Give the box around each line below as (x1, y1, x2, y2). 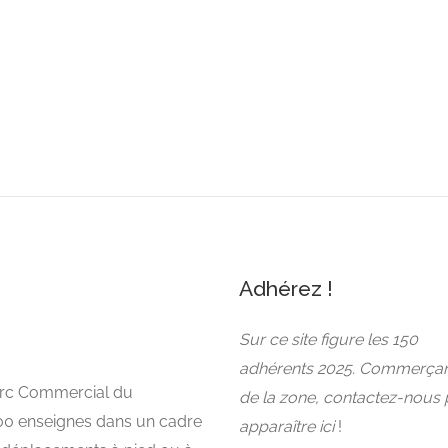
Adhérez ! (239, 275, 333, 301)
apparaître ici (239, 416, 334, 436)
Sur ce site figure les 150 (239, 329, 418, 349)
